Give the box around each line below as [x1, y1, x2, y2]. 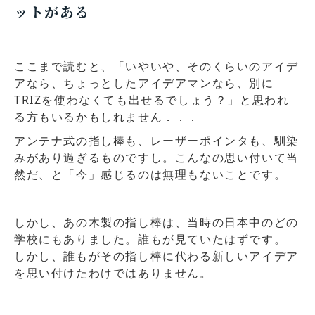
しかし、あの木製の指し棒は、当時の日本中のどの [14, 214, 299, 231]
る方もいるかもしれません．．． [14, 109, 200, 125]
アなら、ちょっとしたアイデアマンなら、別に [14, 75, 274, 91]
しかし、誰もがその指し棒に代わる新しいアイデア [14, 248, 299, 264]
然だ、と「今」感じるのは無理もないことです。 [14, 167, 287, 183]
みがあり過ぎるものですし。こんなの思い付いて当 [14, 150, 299, 166]
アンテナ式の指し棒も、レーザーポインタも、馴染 [14, 133, 299, 149]
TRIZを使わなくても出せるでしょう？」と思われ [14, 92, 290, 108]
